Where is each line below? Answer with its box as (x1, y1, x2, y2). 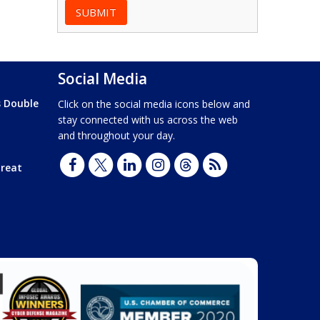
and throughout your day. (58, 129, 176, 142)
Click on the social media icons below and (58, 97, 251, 111)
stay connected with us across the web (58, 113, 239, 126)
